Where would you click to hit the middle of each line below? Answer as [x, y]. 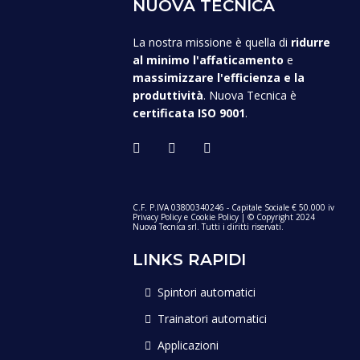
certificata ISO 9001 [189, 112]
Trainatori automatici [212, 318]
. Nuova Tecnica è [250, 95]
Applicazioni [188, 345]
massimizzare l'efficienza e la [219, 77]
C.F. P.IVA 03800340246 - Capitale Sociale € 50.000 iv [233, 207]
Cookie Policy [215, 217]
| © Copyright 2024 [277, 217]
